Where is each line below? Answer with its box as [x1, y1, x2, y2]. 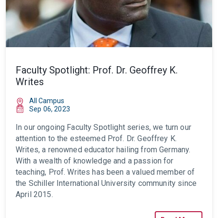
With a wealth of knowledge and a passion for [16, 156, 174, 165]
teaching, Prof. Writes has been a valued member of [16, 167, 195, 177]
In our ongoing [16, 123, 65, 132]
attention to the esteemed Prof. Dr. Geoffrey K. [16, 134, 177, 143]
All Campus [29, 97, 64, 105]
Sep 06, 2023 [29, 105, 70, 113]
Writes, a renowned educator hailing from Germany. [16, 145, 191, 154]
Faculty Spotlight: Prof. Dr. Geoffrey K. [16, 64, 178, 76]
